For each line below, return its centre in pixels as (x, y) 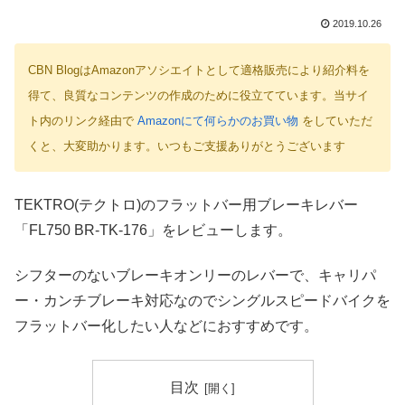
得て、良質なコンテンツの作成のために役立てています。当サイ (198, 96)
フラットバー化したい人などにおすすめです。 (166, 326)
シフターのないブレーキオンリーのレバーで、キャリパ (195, 276)
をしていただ (335, 121)
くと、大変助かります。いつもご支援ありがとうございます (187, 146)
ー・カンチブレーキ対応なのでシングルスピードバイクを (202, 301)
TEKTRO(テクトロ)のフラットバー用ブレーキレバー (186, 204)
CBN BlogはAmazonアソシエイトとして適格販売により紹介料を (199, 71)
